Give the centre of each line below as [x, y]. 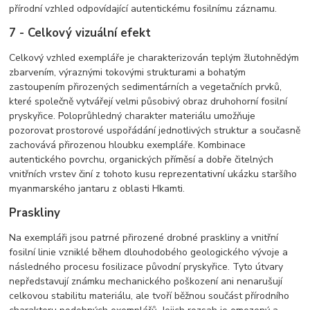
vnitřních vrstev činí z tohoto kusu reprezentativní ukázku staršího [153, 174]
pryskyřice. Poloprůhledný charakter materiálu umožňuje [133, 116]
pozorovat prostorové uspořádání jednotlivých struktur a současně [155, 131]
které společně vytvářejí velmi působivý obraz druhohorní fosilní [148, 102]
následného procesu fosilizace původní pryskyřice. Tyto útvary [146, 267]
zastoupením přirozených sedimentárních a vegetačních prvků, [146, 87]
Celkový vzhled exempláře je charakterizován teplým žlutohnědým [154, 58]
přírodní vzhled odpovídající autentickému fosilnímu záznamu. [143, 9]
